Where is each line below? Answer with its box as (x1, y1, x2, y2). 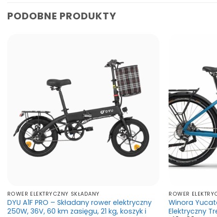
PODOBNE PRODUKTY (7, 9, 116, 23)
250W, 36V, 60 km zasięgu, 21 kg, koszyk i (7, 206, 146, 216)
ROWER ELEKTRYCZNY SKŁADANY (7, 190, 100, 198)
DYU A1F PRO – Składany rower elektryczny (7, 197, 152, 207)
